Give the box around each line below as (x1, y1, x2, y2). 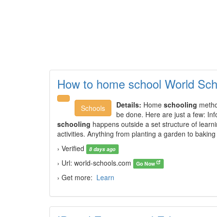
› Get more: (57, 172, 96, 182)
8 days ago (89, 145, 116, 153)
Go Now (136, 160, 157, 167)
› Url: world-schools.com (57, 158, 133, 168)
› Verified (57, 143, 86, 153)
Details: (116, 100, 141, 109)
